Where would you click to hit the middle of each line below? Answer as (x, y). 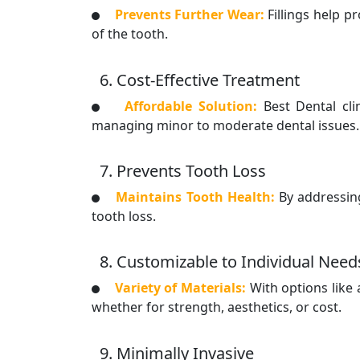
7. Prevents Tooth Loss (183, 170)
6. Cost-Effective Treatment (200, 80)
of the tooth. (130, 34)
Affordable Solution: (194, 106)
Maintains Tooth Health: (197, 196)
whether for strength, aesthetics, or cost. (217, 307)
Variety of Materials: (182, 288)
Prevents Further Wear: (191, 15)
